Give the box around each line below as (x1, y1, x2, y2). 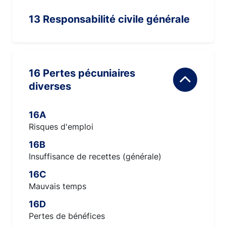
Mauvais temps (29, 181, 86, 191)
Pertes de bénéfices (29, 211, 105, 221)
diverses (29, 80, 71, 92)
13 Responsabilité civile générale (29, 13, 190, 25)
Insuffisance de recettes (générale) (29, 151, 161, 161)
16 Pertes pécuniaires (29, 67, 43, 79)
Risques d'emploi (29, 122, 93, 132)
